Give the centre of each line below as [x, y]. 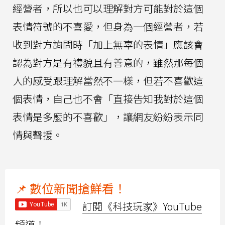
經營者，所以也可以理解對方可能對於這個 [108, 9]
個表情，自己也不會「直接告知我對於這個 [108, 99]
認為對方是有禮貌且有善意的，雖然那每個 [108, 63]
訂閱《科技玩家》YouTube [142, 206]
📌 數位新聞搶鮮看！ [71, 188]
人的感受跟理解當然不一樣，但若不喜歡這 [108, 81]
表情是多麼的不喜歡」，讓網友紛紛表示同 [108, 117]
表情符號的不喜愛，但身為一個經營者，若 [108, 27]
